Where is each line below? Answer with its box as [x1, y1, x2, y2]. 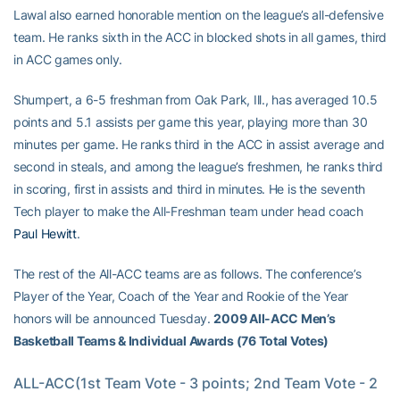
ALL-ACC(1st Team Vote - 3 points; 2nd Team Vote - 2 [13, 374, 378, 392]
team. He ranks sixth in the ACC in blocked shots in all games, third [13, 29, 387, 45]
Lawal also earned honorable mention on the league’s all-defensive [13, 7, 384, 22]
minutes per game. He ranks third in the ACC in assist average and [13, 137, 385, 152]
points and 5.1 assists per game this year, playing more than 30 [13, 114, 368, 129]
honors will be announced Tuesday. [13, 311, 214, 326]
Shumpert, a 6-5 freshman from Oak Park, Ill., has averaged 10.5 [13, 92, 378, 107]
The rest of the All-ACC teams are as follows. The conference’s [13, 266, 362, 281]
